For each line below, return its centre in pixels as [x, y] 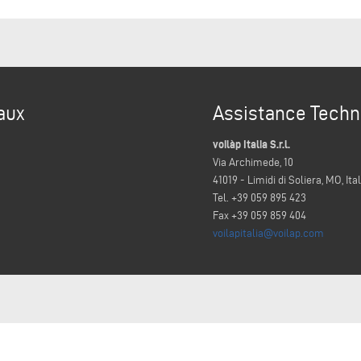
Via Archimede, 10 [253, 163]
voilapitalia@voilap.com [268, 234]
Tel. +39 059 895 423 [259, 198]
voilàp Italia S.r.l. [251, 145]
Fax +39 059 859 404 [259, 216]
